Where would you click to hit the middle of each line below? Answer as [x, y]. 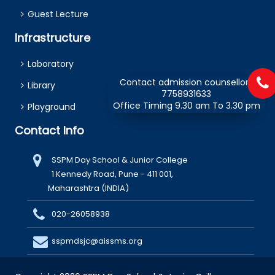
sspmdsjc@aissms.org [97, 241]
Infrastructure [53, 37]
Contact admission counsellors [187, 82]
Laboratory [51, 64]
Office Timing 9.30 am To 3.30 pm [186, 105]
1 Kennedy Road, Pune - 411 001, [113, 174]
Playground [52, 107]
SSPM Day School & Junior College [120, 160]
